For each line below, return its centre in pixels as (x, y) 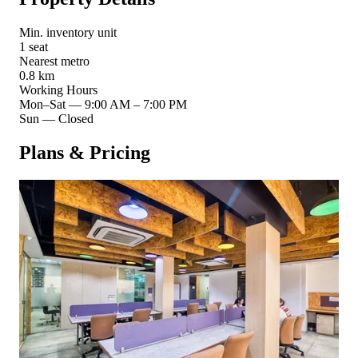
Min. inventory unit (68, 32)
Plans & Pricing (85, 152)
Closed (76, 118)
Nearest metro (54, 61)
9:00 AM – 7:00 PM (136, 104)
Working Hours (58, 89)
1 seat (34, 46)
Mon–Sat (42, 104)
